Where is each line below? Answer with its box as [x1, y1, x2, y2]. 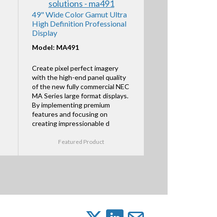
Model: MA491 [31, 43, 79, 51]
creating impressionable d [31, 119, 109, 128]
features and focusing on [31, 110, 108, 119]
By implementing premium [31, 101, 110, 109]
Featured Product [58, 138, 105, 146]
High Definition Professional [31, 18, 126, 28]
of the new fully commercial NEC [31, 82, 129, 91]
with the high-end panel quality [31, 73, 126, 82]
